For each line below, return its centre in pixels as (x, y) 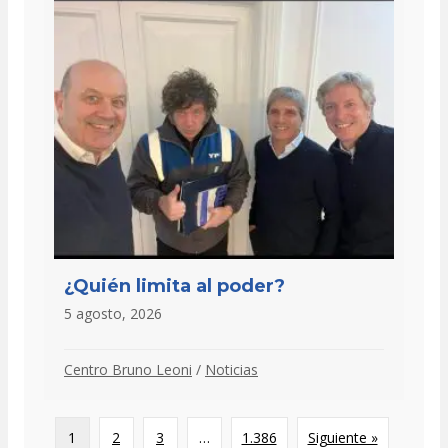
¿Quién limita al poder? (174, 285)
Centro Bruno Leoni (128, 369)
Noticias (231, 369)
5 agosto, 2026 (113, 313)
